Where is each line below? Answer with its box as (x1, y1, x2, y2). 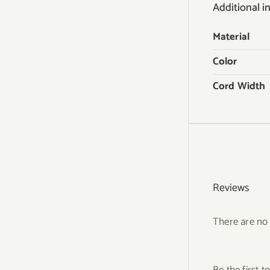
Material (213, 28, 250, 45)
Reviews (213, 178, 250, 197)
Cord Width (213, 78, 265, 95)
